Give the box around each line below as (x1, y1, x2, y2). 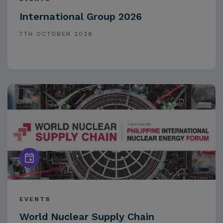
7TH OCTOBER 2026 (19, 30, 93, 38)
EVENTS (19, 196, 51, 203)
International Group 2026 (19, 10, 142, 23)
